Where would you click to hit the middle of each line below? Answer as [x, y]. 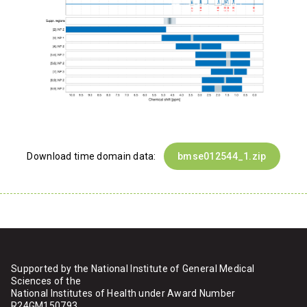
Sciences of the [46, 281]
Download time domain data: [93, 157]
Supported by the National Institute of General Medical [133, 269]
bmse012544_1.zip [222, 157]
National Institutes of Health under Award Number [123, 294]
